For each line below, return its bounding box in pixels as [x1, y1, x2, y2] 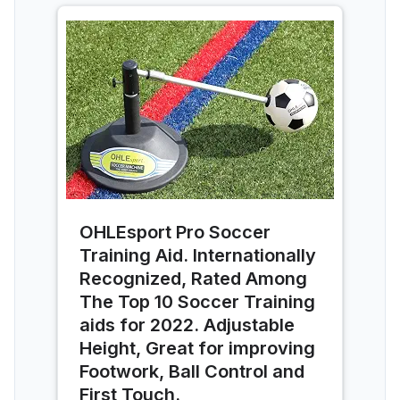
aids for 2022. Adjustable [79, 313, 295, 336]
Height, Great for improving [79, 337, 315, 359]
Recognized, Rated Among [79, 267, 307, 289]
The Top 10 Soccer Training [79, 290, 315, 312]
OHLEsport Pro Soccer [79, 221, 271, 243]
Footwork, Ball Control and [79, 360, 304, 382]
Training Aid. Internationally [79, 244, 316, 266]
